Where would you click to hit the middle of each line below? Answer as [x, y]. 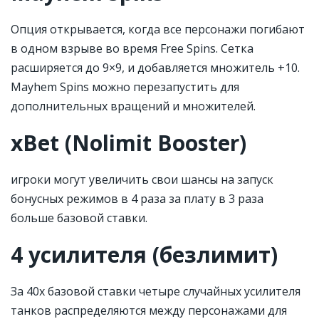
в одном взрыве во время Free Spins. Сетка [132, 48]
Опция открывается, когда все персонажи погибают [158, 29]
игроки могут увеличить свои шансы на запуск [142, 179]
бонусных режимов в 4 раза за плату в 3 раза [137, 198]
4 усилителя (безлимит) [144, 254]
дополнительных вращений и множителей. [133, 106]
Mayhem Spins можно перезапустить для [125, 87]
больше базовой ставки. [79, 218]
